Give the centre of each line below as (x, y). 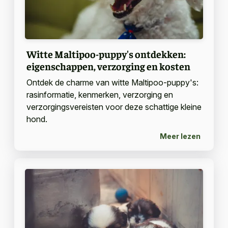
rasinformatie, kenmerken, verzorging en (99, 95)
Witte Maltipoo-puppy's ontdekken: (106, 54)
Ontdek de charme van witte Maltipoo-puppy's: (112, 83)
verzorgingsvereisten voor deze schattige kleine (114, 107)
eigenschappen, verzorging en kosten (108, 66)
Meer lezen (180, 136)
